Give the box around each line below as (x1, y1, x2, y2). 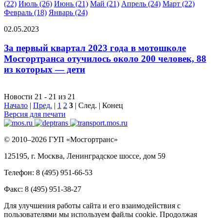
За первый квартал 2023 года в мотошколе (4, 42, 186, 53)
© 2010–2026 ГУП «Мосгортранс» (4, 135, 118, 144)
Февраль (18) (4, 8, 47, 17)
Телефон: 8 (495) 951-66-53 (4, 168, 92, 177)
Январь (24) (49, 8, 88, 17)
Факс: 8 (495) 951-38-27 (4, 185, 81, 194)
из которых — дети (4, 64, 85, 74)
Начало (4, 101, 28, 110)
